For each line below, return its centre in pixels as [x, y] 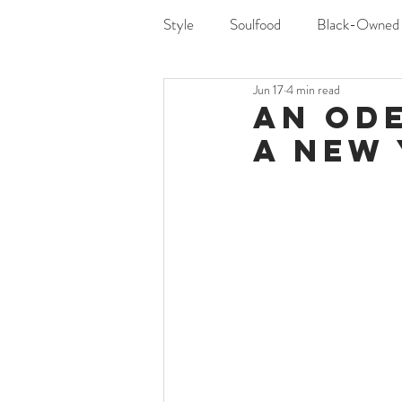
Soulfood [255, 24]
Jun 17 [268, 89]
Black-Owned [358, 24]
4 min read [313, 89]
